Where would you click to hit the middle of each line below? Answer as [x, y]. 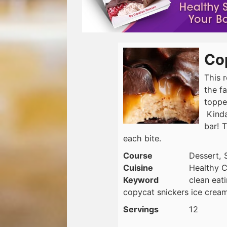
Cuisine [138, 167]
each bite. [142, 138]
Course [138, 155]
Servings [141, 209]
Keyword [141, 180]
